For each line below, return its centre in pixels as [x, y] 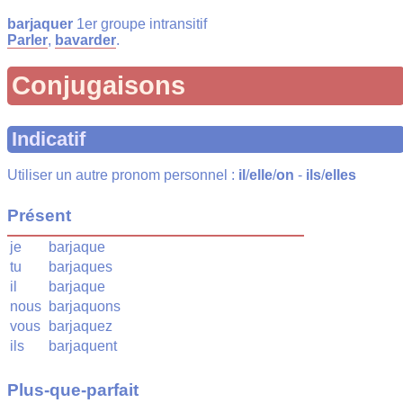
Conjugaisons [99, 86]
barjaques [81, 267]
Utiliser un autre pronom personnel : [123, 175]
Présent [39, 216]
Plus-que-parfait [73, 390]
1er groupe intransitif [140, 24]
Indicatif [49, 139]
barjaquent [83, 346]
